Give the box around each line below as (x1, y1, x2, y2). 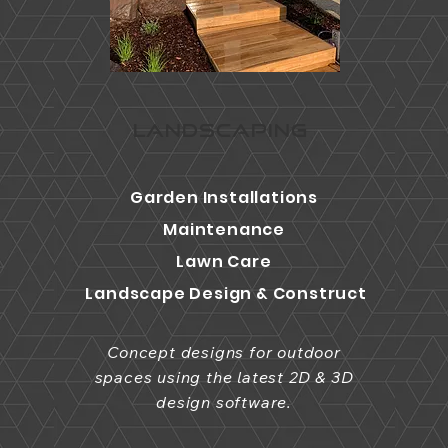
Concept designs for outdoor (107, 342, 341, 362)
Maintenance (163, 218, 285, 241)
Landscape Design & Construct (85, 282, 367, 305)
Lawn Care (176, 250, 272, 273)
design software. (156, 392, 292, 412)
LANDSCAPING (132, 119, 308, 141)
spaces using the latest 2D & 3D (94, 367, 354, 387)
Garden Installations (130, 186, 319, 209)
